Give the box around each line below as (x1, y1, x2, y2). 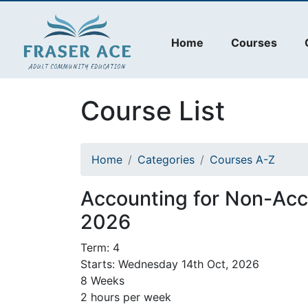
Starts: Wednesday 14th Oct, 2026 (80, 257, 259, 272)
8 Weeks (80, 274, 124, 288)
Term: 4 (80, 241, 120, 255)
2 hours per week (80, 290, 171, 305)
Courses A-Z (210, 153, 275, 167)
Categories (137, 153, 195, 167)
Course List (80, 95, 225, 127)
